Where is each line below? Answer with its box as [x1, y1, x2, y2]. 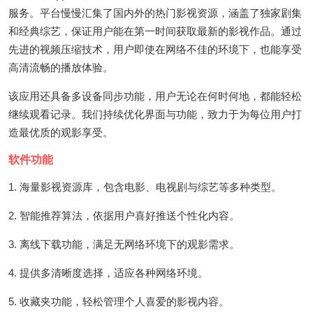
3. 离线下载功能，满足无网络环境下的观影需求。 [8, 238, 240, 250]
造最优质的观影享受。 [8, 126, 113, 138]
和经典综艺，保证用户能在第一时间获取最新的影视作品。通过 [8, 24, 302, 37]
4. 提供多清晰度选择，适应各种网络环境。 [8, 266, 208, 279]
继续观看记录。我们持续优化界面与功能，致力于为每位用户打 [8, 108, 302, 120]
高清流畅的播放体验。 [8, 61, 113, 73]
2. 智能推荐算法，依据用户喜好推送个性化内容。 [8, 209, 240, 221]
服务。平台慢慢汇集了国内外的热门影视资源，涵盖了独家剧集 [8, 6, 302, 19]
